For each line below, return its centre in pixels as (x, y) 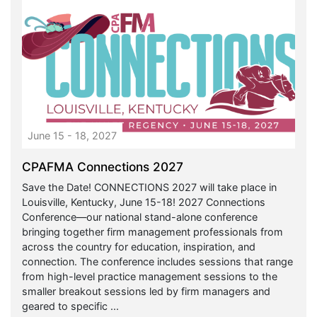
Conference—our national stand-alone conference (140, 217)
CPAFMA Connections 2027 (103, 167)
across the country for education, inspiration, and (139, 247)
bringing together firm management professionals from (152, 232)
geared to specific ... (70, 306)
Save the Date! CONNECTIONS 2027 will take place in (149, 188)
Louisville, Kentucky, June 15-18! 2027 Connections (144, 202)
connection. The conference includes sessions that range (157, 262)
